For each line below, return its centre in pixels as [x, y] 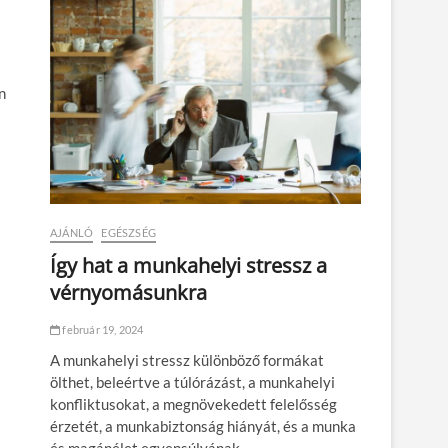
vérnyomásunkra [128, 293]
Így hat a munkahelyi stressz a [188, 266]
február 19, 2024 [102, 330]
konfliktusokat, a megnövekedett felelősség [193, 404]
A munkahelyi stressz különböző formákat [187, 360]
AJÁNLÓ [72, 233]
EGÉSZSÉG [129, 233]
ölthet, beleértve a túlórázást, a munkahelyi [192, 382]
